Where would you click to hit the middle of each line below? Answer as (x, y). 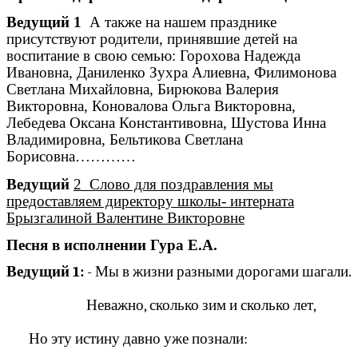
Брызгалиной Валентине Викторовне (125, 217)
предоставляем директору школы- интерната (150, 201)
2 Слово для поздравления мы (173, 184)
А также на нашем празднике (179, 22)
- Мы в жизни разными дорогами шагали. (217, 272)
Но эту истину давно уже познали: (178, 339)
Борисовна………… (71, 157)
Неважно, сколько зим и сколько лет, (177, 306)
